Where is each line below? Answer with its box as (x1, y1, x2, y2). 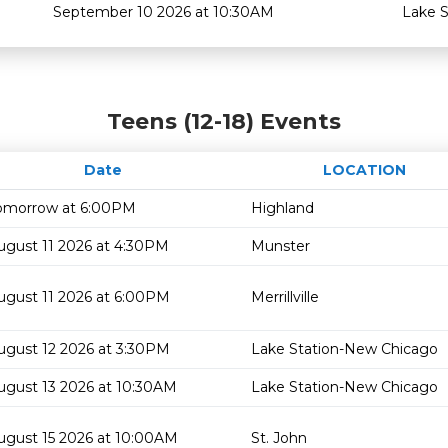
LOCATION (323, 161, 406, 179)
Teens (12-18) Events (107, 108, 341, 135)
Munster (251, 237, 310, 255)
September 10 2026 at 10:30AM (53, 3, 274, 21)
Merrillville (251, 288, 319, 306)
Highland (251, 199, 314, 217)
